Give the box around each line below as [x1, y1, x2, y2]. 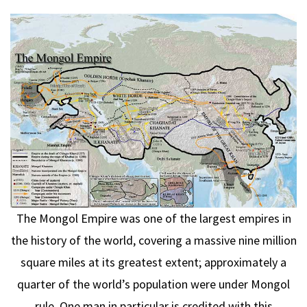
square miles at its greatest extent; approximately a [21, 254, 286, 270]
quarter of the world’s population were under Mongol [17, 275, 290, 292]
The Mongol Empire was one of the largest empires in [16, 210, 291, 226]
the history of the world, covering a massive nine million [10, 232, 297, 248]
